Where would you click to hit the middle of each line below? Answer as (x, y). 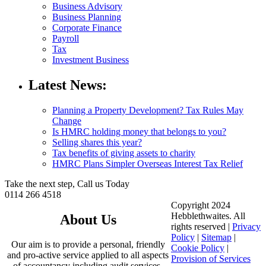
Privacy (246, 226)
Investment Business (91, 59)
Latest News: (68, 85)
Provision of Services (211, 258)
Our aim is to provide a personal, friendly (88, 245)
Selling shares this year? (97, 142)
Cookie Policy (198, 248)
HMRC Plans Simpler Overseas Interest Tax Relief (148, 163)
